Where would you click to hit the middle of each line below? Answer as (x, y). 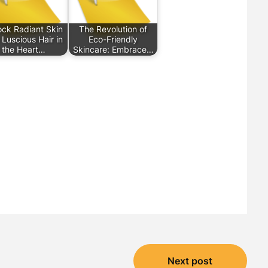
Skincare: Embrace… (113, 50)
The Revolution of (113, 29)
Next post (190, 261)
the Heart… (23, 50)
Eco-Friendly (113, 39)
